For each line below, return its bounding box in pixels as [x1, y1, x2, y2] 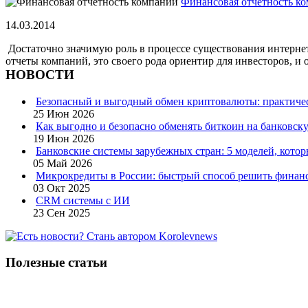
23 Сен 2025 [33, 206, 90, 219]
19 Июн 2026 [33, 132, 94, 144]
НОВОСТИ [5, 67, 74, 82]
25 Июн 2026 [33, 107, 94, 120]
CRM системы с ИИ [36, 194, 130, 206]
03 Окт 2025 [33, 181, 90, 194]
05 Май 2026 [33, 157, 92, 169]
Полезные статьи [5, 255, 107, 270]
